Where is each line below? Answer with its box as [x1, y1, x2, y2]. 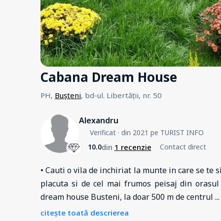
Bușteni [55, 90, 81, 100]
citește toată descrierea [40, 207, 129, 218]
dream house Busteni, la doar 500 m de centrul [40, 191, 215, 202]
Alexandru [79, 114, 118, 126]
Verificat [89, 127, 116, 137]
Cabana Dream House [40, 68, 177, 86]
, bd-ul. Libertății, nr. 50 [81, 90, 162, 100]
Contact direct [160, 142, 206, 152]
